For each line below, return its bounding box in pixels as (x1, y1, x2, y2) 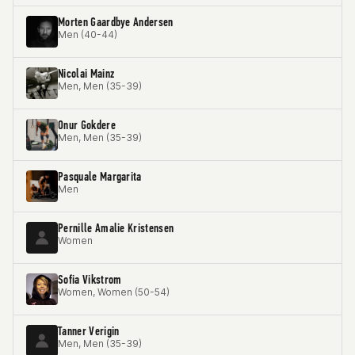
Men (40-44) (58, 29, 117, 40)
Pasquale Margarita (58, 169, 142, 184)
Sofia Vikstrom (58, 272, 122, 287)
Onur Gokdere (58, 117, 116, 132)
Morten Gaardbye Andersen (58, 14, 174, 29)
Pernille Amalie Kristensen (58, 220, 174, 235)
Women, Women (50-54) (58, 286, 170, 298)
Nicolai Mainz (58, 66, 115, 81)
